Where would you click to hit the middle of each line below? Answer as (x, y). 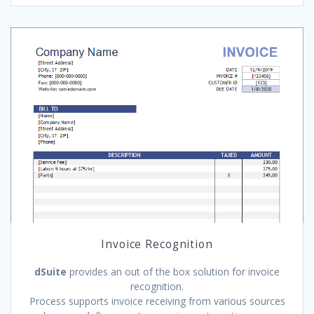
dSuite (52, 271)
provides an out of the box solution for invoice (175, 271)
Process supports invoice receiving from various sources (157, 301)
